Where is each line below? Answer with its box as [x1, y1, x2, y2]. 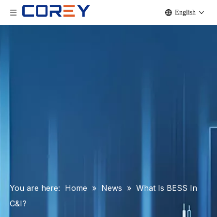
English [175, 9, 196, 16]
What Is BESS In [136, 183, 197, 193]
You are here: [10, 183, 60, 193]
